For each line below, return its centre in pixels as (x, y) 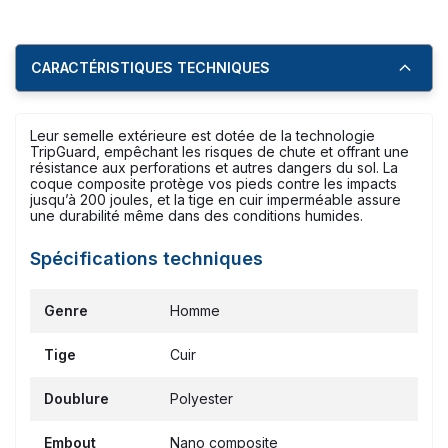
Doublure (76, 399)
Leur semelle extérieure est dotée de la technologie (202, 136)
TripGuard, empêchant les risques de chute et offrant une (219, 152)
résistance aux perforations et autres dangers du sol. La (214, 168)
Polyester (201, 399)
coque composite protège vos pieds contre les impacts (213, 184)
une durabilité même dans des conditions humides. (196, 216)
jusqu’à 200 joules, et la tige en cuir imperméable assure (215, 200)
